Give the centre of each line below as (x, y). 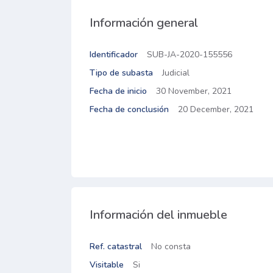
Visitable (107, 265)
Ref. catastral (116, 246)
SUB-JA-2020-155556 (190, 55)
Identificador (114, 55)
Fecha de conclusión (129, 109)
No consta (171, 246)
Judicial (176, 73)
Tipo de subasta (121, 73)
